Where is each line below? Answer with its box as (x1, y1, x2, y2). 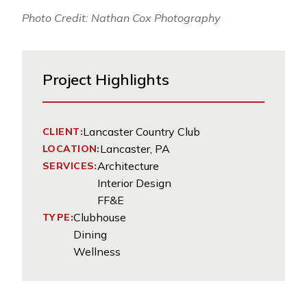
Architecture (97, 159, 159, 173)
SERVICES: (42, 160, 97, 172)
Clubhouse (73, 210, 127, 224)
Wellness (73, 245, 121, 258)
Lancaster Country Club (82, 125, 200, 138)
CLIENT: (42, 125, 83, 138)
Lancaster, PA (99, 142, 170, 156)
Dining (73, 228, 108, 241)
